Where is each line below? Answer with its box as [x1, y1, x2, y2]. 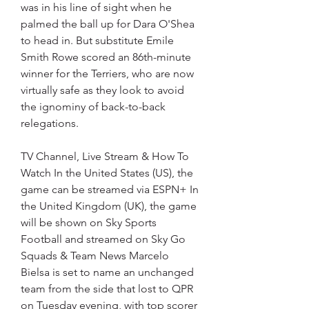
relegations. [21, 117, 79, 130]
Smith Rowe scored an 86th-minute [21, 50, 191, 64]
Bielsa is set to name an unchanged [21, 266, 194, 279]
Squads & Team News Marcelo [21, 249, 169, 263]
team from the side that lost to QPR [21, 282, 193, 296]
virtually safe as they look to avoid [21, 83, 184, 97]
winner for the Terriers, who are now [21, 67, 194, 81]
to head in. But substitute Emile [21, 34, 174, 48]
